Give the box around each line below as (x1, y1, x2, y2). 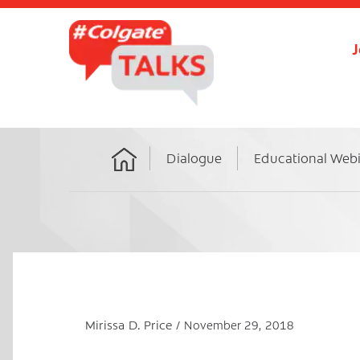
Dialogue (166, 149, 222, 166)
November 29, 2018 (184, 317, 294, 333)
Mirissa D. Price (85, 316, 176, 333)
